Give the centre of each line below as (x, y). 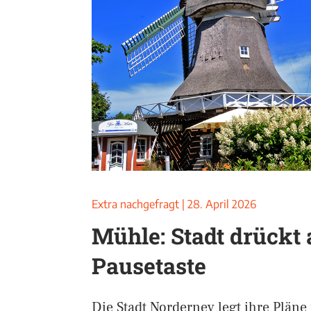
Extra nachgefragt (135, 204)
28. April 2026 (222, 204)
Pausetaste (149, 266)
